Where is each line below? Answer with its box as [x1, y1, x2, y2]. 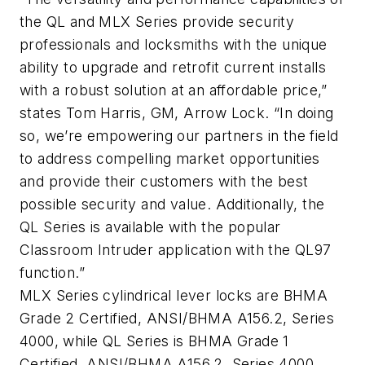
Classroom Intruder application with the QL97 [20, 240, 332, 258]
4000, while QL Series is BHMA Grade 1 [20, 332, 289, 350]
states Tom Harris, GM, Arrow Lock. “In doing [20, 103, 334, 121]
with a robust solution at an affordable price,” [20, 81, 328, 99]
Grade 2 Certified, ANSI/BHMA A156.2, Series [20, 309, 335, 327]
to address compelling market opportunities [20, 149, 320, 167]
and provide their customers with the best [20, 172, 309, 190]
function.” [20, 263, 86, 281]
